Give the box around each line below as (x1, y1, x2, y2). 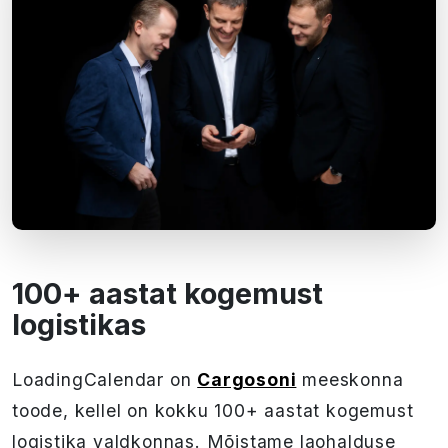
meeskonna (296, 369, 404, 391)
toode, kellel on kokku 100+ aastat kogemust (12, 400, 414, 422)
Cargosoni (197, 369, 297, 391)
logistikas (12, 307, 146, 343)
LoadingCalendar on (12, 369, 198, 391)
